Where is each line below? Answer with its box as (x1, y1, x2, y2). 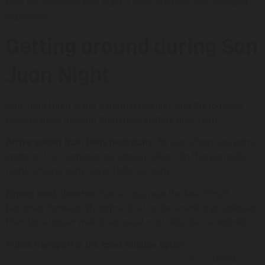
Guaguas (191, 240, 225, 250)
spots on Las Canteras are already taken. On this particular (6, 151, 250, 163)
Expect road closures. (6, 188, 98, 199)
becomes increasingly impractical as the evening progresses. (6, 202, 258, 214)
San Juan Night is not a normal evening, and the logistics (6, 100, 244, 112)
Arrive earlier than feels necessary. (6, 137, 156, 148)
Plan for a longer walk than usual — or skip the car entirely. (6, 216, 249, 228)
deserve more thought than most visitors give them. (6, 114, 219, 126)
